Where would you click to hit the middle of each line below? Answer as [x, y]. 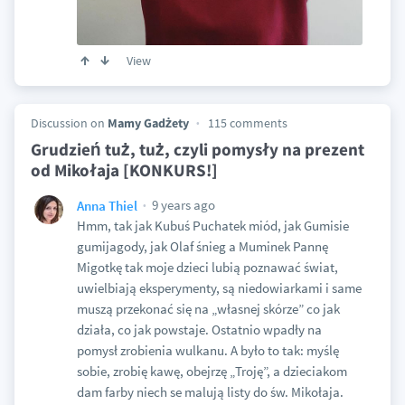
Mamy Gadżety [148, 123]
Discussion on [69, 123]
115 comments [247, 123]
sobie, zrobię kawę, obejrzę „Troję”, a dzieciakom [212, 372]
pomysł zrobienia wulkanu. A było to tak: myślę [207, 351]
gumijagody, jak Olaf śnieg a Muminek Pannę [202, 247]
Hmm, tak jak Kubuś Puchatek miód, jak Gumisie [212, 226]
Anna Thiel [107, 205]
